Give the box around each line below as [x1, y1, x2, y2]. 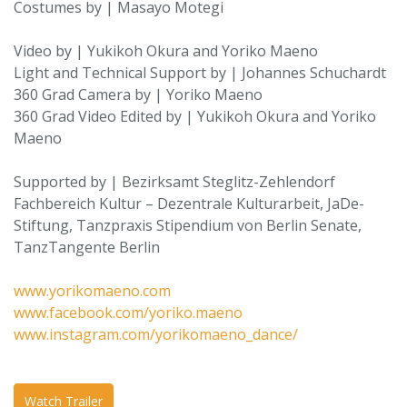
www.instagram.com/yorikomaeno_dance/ [14, 324, 298, 344]
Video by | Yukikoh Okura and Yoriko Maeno [14, 41, 318, 61]
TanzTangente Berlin [14, 237, 160, 257]
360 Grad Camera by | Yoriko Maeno [14, 84, 263, 104]
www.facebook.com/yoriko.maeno [14, 303, 243, 323]
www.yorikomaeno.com [14, 281, 171, 301]
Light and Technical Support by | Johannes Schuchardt [14, 63, 386, 83]
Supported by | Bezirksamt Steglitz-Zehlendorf [14, 172, 335, 192]
